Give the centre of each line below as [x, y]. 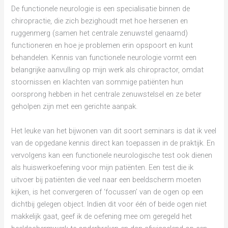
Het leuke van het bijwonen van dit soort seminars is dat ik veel [114, 131]
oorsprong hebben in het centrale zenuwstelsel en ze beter [107, 94]
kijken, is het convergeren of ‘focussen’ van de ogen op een [107, 192]
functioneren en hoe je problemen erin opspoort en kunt [102, 46]
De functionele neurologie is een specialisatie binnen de [101, 9]
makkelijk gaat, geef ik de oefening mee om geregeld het [102, 216]
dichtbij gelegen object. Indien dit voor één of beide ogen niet [109, 204]
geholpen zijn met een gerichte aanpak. [75, 107]
